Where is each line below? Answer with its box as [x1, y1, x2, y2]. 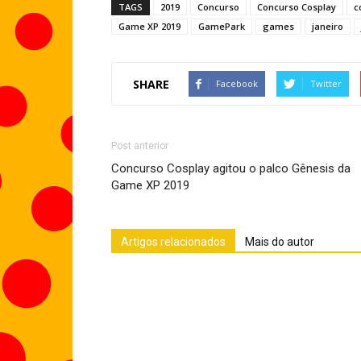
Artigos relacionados [121, 235, 226, 248]
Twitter [310, 77, 342, 89]
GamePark [198, 20, 245, 32]
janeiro [312, 20, 343, 32]
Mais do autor [245, 235, 314, 248]
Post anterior [111, 140, 168, 151]
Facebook [216, 77, 258, 89]
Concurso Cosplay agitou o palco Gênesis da [111, 161, 351, 176]
